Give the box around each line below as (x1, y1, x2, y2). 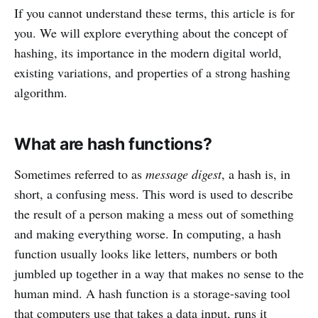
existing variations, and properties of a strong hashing (14, 63, 290, 81)
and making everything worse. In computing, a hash (14, 224, 281, 242)
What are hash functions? (14, 133, 212, 154)
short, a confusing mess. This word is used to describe (14, 185, 293, 202)
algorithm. (14, 83, 67, 101)
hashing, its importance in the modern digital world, (14, 43, 282, 61)
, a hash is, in (221, 165, 290, 182)
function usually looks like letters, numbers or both (14, 244, 278, 262)
